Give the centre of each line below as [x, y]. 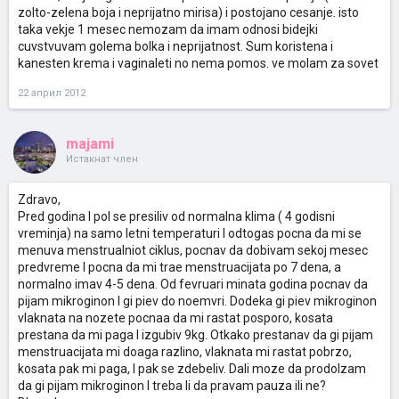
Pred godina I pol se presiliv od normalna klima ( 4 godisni [176, 216]
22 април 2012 [52, 93]
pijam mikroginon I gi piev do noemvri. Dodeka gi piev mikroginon [197, 301]
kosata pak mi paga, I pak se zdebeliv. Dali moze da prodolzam [192, 369]
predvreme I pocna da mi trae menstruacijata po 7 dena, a [179, 267]
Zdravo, [39, 199]
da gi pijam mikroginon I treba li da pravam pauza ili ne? [172, 386]
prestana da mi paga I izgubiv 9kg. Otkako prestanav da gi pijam [195, 335]
